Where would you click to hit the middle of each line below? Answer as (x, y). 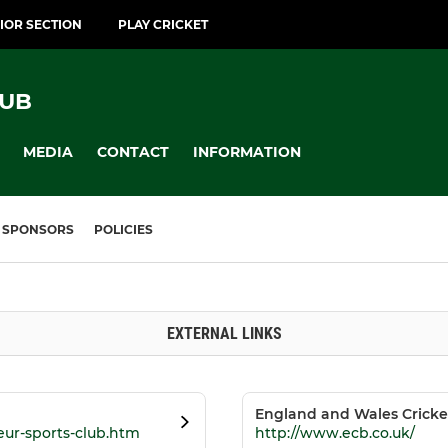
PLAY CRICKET (163, 24)
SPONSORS (38, 230)
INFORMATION (247, 151)
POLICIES (123, 230)
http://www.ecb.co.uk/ (335, 433)
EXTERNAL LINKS (224, 334)
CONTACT (133, 151)
